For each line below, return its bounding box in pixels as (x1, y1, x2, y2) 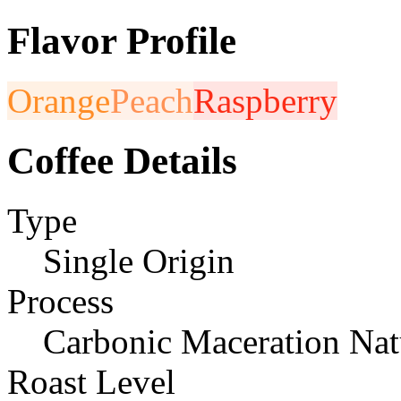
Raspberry (193, 81, 337, 120)
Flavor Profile (7, 19, 236, 62)
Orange (7, 81, 110, 120)
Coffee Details (7, 139, 237, 182)
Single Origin (43, 241, 235, 280)
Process (7, 281, 114, 320)
